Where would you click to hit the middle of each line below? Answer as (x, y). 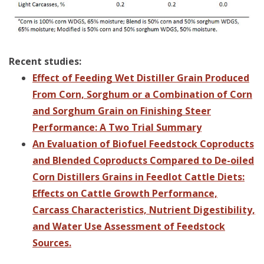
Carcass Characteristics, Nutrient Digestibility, (144, 210)
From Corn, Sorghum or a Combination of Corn (142, 95)
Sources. (52, 243)
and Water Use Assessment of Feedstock (129, 227)
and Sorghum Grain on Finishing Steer (122, 111)
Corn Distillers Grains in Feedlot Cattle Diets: (138, 177)
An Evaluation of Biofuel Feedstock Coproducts (143, 144)
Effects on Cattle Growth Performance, (125, 194)
